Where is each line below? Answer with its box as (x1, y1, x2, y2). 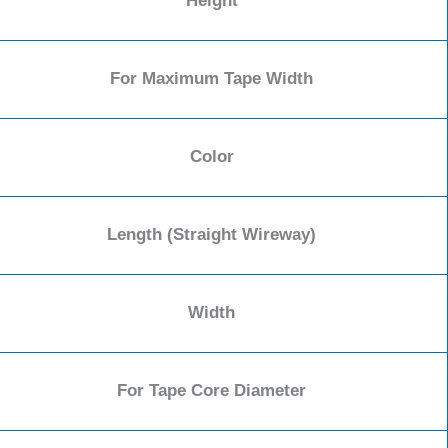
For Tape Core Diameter (117, 381, 306, 401)
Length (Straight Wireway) (107, 225, 316, 245)
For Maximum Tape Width (110, 69, 313, 89)
